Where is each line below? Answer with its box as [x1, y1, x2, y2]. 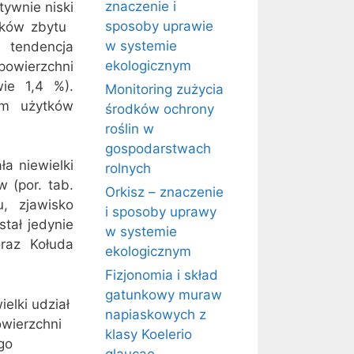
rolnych [105, 160, 151, 176]
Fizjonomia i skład [105, 267, 218, 283]
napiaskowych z [105, 307, 206, 322]
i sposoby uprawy [105, 204, 217, 220]
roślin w [105, 121, 154, 137]
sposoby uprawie [105, 18, 213, 34]
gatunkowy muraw [105, 287, 222, 303]
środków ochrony [105, 101, 214, 117]
